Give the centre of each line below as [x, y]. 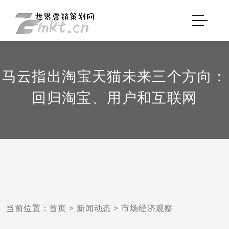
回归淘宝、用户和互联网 [114, 98]
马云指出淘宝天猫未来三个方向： [114, 76]
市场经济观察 [147, 208]
